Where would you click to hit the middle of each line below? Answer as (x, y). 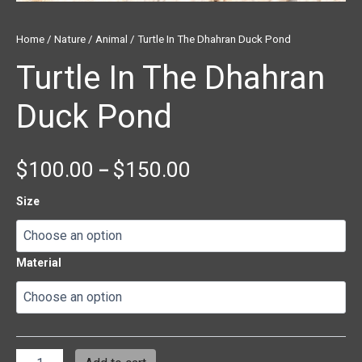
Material (39, 263)
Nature (70, 39)
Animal (112, 39)
